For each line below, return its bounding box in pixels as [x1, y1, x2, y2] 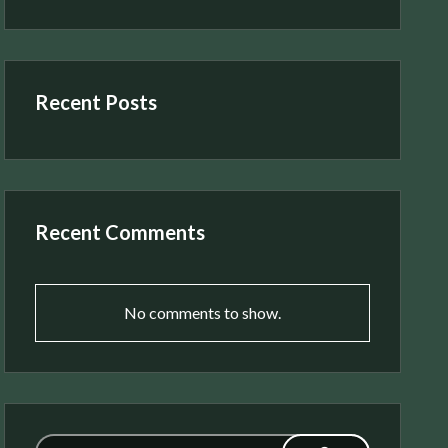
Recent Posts [35, 90, 158, 114]
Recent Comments [35, 220, 206, 244]
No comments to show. [124, 303, 282, 322]
